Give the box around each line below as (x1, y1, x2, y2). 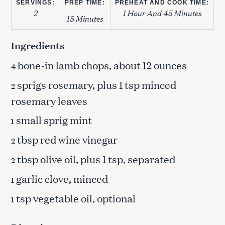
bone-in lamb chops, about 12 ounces (16, 57, 187, 72)
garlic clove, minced (14, 171, 108, 185)
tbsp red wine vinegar (15, 132, 118, 147)
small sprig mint (14, 113, 92, 127)
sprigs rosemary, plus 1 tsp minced (15, 77, 176, 91)
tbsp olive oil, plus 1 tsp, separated (15, 152, 175, 166)
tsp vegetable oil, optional (14, 190, 136, 205)
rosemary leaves (11, 93, 87, 107)
